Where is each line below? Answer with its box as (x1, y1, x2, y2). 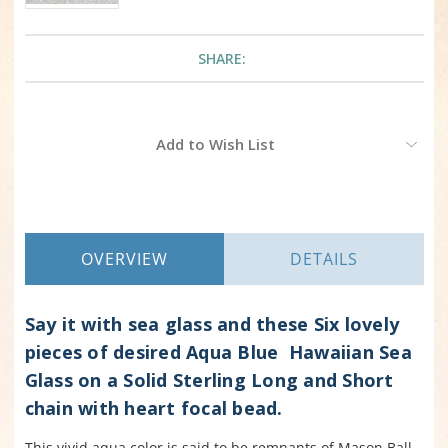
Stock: (24, 144, 63, 163)
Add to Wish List (155, 134, 275, 155)
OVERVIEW (80, 248, 168, 271)
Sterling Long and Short (167, 368, 394, 393)
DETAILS (289, 248, 358, 271)
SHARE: (198, 48, 246, 68)
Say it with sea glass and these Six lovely (24, 312, 399, 337)
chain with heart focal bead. (24, 396, 283, 421)
